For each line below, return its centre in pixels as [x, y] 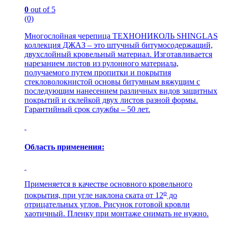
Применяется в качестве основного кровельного [108, 184]
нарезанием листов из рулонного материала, [102, 64]
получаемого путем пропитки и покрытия [98, 73]
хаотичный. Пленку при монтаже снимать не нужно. [117, 214]
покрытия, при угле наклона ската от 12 [94, 195]
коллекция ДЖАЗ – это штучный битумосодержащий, [119, 45]
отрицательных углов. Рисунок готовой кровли [107, 205]
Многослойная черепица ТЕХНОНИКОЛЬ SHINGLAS [121, 36]
